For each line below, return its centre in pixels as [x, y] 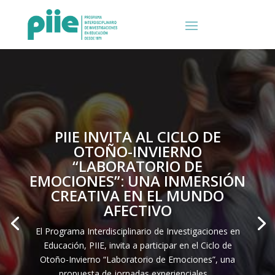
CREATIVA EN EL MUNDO [137, 196]
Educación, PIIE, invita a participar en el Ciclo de [137, 245]
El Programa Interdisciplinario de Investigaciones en [137, 231]
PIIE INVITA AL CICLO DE [137, 137]
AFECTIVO [137, 210]
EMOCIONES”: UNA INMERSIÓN [137, 181]
